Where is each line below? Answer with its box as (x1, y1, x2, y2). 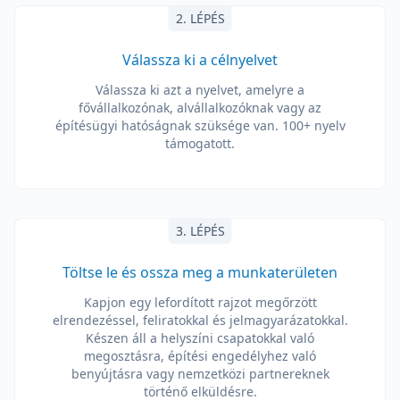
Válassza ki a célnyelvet (122, 50, 278, 70)
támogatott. (165, 135, 235, 152)
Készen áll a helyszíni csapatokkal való (86, 329, 314, 346)
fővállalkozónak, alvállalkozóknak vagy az (79, 99, 321, 116)
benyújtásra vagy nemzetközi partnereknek (71, 365, 329, 382)
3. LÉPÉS (175, 222, 225, 239)
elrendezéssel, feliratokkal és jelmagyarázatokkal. (52, 312, 348, 329)
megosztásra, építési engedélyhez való (84, 347, 316, 364)
